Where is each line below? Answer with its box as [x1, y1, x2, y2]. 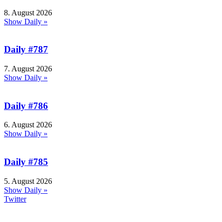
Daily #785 [4, 157, 48, 167]
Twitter [4, 194, 26, 203]
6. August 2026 [4, 120, 52, 129]
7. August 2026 [4, 64, 52, 73]
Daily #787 [4, 44, 48, 55]
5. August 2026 [4, 176, 52, 185]
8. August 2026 [4, 8, 52, 17]
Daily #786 [4, 100, 48, 111]
